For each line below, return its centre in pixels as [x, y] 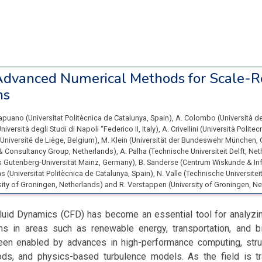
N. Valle [170, 173]
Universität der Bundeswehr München [194, 140]
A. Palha [134, 151]
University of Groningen [210, 185]
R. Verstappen [144, 185]
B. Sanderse [159, 162]
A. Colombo [196, 118]
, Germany [116, 162]
